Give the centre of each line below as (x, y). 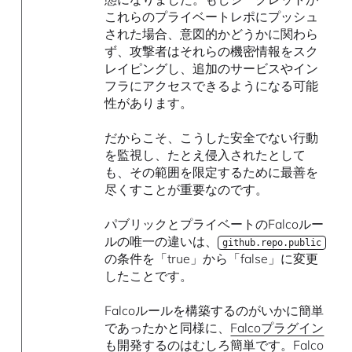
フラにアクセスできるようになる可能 (212, 86)
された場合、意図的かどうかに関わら (212, 34)
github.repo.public (272, 243)
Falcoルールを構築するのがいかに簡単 (214, 311)
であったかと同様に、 (168, 328)
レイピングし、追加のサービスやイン (212, 69)
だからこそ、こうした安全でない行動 (212, 138)
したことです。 (149, 276)
